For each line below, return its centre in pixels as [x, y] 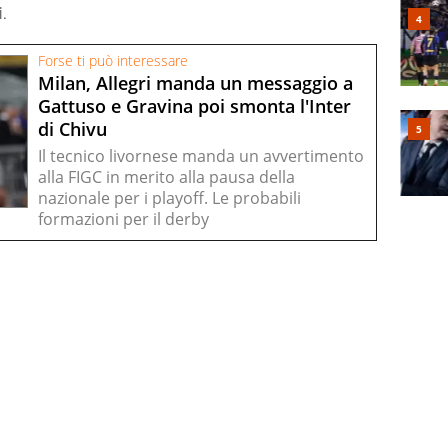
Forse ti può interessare [113, 60]
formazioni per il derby [123, 218]
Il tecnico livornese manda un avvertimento [201, 155]
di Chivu [72, 128]
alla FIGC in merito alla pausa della [166, 176]
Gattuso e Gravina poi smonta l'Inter [194, 105]
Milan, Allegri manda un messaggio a [195, 82]
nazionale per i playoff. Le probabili [169, 197]
